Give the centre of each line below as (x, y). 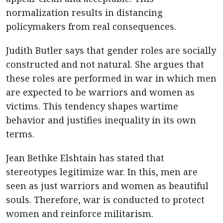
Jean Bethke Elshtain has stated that (85, 158)
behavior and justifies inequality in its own (101, 120)
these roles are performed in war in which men (111, 78)
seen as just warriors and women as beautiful (107, 186)
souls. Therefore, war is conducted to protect (105, 200)
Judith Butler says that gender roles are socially (111, 51)
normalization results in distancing (84, 13)
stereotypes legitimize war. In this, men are (102, 172)
